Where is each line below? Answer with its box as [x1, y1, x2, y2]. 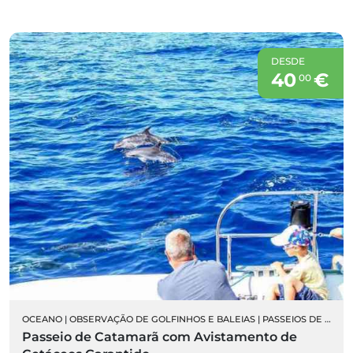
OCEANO [22, 313, 62, 325]
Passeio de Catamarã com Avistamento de [22, 329, 297, 344]
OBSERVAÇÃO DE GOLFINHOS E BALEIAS [69, 313, 255, 325]
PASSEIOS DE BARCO [262, 313, 325, 325]
